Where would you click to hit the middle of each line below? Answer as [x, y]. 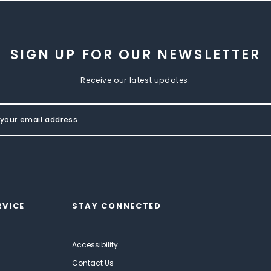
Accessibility [95, 244]
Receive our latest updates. [135, 80]
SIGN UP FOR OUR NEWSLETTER [135, 54]
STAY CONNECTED [117, 206]
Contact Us [93, 263]
